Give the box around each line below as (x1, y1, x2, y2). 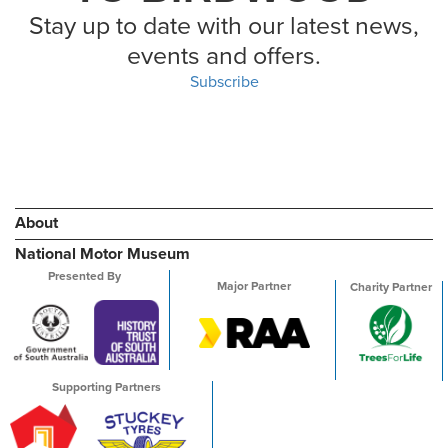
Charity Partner (349, 279, 432, 294)
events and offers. (127, 40, 321, 71)
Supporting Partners (51, 379, 161, 394)
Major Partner (217, 278, 292, 293)
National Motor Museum (15, 243, 190, 264)
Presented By (48, 268, 121, 283)
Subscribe (189, 71, 259, 92)
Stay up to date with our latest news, (29, 10, 419, 41)
